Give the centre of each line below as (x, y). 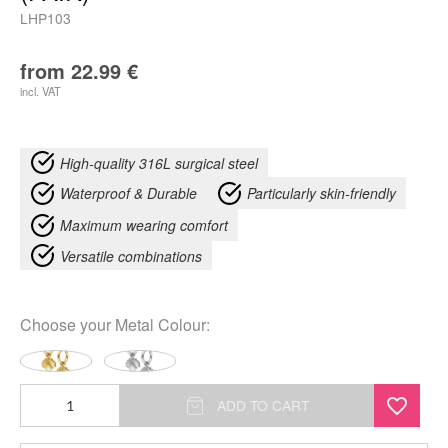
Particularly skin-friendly (321, 193)
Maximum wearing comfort (144, 225)
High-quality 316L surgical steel (159, 162)
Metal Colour (160, 324)
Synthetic (47, 396)
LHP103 (45, 18)
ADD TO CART (263, 405)
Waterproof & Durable (128, 193)
